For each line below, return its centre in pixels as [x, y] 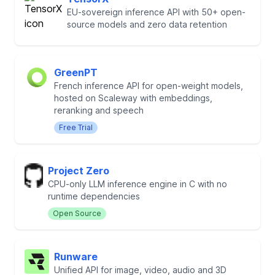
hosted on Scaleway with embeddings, [133, 98]
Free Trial [76, 127]
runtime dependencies [94, 196]
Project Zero [78, 170]
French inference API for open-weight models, [149, 85]
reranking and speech [99, 110]
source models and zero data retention [147, 24]
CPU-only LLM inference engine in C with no [137, 184]
